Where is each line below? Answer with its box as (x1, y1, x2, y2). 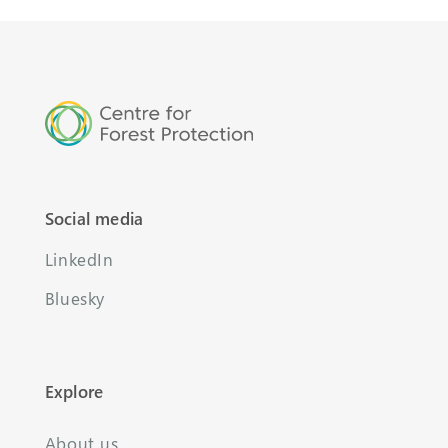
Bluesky (44, 287, 105, 311)
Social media (44, 207, 144, 231)
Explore (44, 379, 104, 403)
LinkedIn (44, 248, 114, 272)
